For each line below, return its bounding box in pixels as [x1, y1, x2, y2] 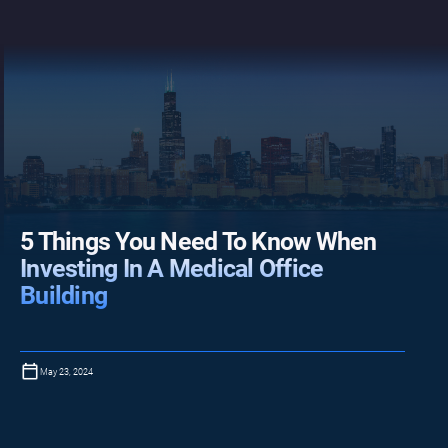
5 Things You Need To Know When [20, 227, 377, 256]
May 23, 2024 [40, 367, 93, 377]
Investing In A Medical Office [20, 254, 324, 283]
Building [20, 281, 107, 310]
